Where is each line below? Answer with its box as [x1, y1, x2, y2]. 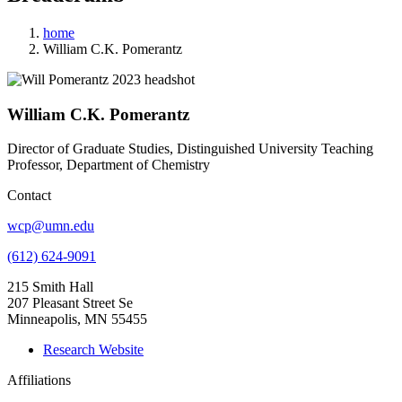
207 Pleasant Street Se [7, 295, 133, 311]
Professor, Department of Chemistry [7, 157, 210, 173]
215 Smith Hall [7, 279, 93, 295]
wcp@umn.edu [7, 218, 94, 234]
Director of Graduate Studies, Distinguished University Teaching [7, 141, 373, 157]
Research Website [43, 342, 144, 358]
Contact [7, 188, 51, 204]
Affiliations [7, 372, 71, 389]
